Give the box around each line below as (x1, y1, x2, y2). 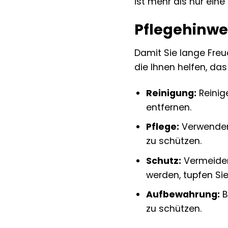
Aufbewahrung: (146, 188, 220, 201)
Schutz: (146, 154, 181, 167)
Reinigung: (146, 87, 196, 99)
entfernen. (146, 101, 191, 113)
